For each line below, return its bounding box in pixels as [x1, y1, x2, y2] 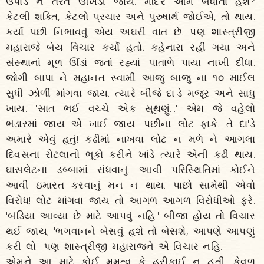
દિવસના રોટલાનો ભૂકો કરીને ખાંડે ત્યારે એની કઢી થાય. [6, 147, 255, 161]
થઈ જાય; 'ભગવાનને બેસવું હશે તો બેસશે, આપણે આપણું [6, 224, 255, 237]
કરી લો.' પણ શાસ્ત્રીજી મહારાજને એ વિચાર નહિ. [6, 239, 223, 253]
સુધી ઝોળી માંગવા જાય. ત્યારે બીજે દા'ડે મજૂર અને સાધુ [6, 86, 255, 100]
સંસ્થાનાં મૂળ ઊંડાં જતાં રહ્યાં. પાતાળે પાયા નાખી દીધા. [6, 55, 255, 69]
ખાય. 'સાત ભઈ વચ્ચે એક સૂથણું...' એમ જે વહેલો [6, 101, 255, 115]
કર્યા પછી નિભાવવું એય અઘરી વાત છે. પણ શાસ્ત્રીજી [6, 25, 255, 38]
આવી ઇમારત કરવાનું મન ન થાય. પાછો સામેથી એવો [6, 178, 255, 192]
